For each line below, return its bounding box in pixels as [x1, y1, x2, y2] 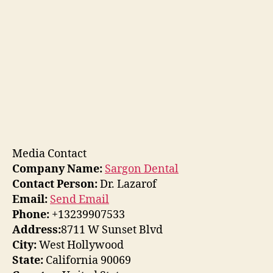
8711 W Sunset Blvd [61, 222, 163, 237]
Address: [12, 222, 61, 237]
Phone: [12, 207, 49, 222]
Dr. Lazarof [97, 177, 157, 191]
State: [12, 253, 43, 268]
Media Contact [12, 146, 87, 161]
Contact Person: [12, 177, 97, 191]
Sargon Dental [105, 161, 179, 176]
